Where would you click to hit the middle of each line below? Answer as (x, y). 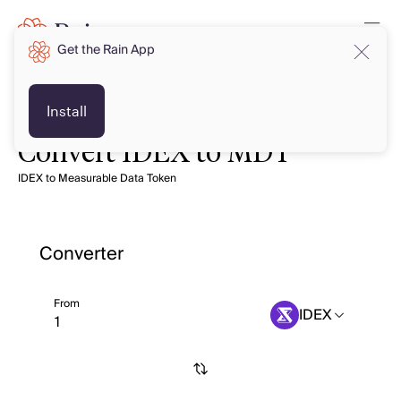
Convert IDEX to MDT (155, 154)
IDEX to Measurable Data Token (97, 179)
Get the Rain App (106, 50)
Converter (81, 254)
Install (67, 111)
